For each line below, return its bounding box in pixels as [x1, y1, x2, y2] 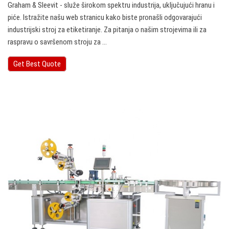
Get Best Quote [13, 59, 61, 69]
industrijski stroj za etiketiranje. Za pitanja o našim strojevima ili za [8, 25, 207, 35]
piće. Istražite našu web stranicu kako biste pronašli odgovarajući [8, 13, 202, 22]
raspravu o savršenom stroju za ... [8, 37, 107, 47]
